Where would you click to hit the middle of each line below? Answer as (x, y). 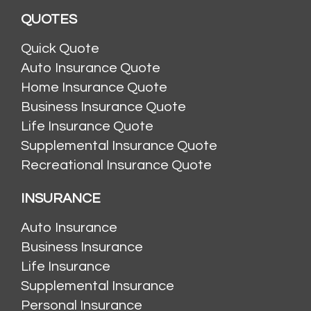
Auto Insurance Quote (91, 68)
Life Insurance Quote (87, 126)
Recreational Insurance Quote (116, 165)
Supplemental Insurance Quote (119, 146)
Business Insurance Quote (103, 107)
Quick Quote (60, 49)
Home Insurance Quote (94, 87)
